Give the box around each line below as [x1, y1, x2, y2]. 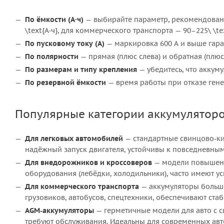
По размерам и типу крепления [25, 65, 137, 74]
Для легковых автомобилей [25, 134, 123, 143]
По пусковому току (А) [25, 39, 104, 48]
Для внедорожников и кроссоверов [25, 158, 152, 167]
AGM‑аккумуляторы [25, 206, 94, 215]
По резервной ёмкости [25, 78, 106, 87]
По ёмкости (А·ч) [25, 15, 83, 24]
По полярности [25, 52, 78, 61]
